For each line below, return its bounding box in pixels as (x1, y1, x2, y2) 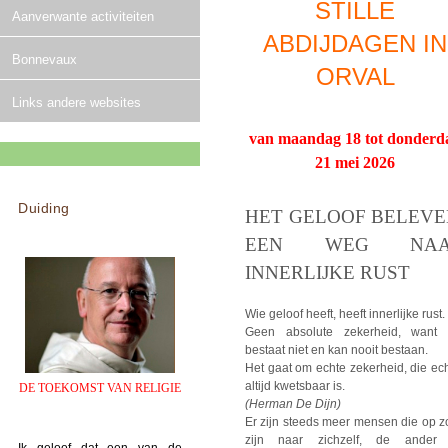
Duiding (18, 200, 70, 217)
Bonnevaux (12, 52, 77, 68)
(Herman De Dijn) (245, 397, 341, 412)
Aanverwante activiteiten (12, 9, 154, 25)
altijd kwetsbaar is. (245, 379, 348, 394)
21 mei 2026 (315, 154, 395, 172)
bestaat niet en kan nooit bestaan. (245, 343, 431, 358)
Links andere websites (12, 95, 141, 111)
